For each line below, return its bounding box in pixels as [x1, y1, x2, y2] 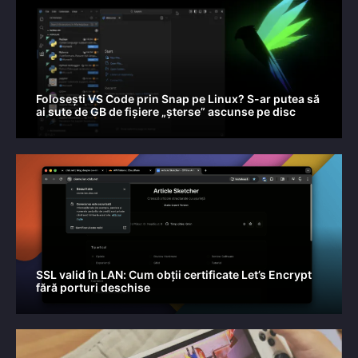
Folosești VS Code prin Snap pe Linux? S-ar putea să [36, 92, 320, 106]
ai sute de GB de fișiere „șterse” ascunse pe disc [36, 105, 296, 119]
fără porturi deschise [36, 280, 150, 294]
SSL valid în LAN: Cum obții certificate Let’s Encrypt [36, 267, 312, 281]
